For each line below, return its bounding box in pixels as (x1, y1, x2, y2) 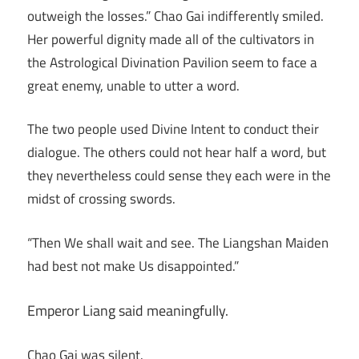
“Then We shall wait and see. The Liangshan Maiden (27, 232, 329, 253)
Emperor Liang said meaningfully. (27, 300, 228, 322)
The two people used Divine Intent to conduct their (27, 119, 319, 140)
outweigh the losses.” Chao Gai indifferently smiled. (27, 5, 324, 26)
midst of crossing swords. (27, 188, 175, 210)
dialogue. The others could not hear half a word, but (27, 142, 326, 163)
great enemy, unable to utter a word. (27, 75, 240, 96)
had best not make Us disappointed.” (27, 255, 239, 276)
